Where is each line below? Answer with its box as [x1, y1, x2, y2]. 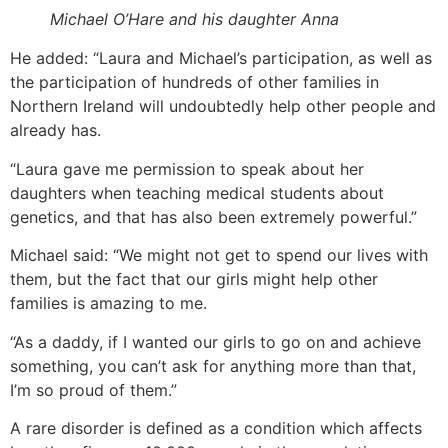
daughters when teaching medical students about [10, 182, 384, 203]
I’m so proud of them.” [10, 379, 177, 400]
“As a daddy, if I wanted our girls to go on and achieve [10, 331, 421, 352]
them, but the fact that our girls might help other [10, 269, 378, 290]
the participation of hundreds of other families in [10, 72, 379, 93]
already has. [10, 120, 101, 141]
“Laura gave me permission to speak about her [10, 158, 364, 179]
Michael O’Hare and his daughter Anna [50, 9, 339, 30]
